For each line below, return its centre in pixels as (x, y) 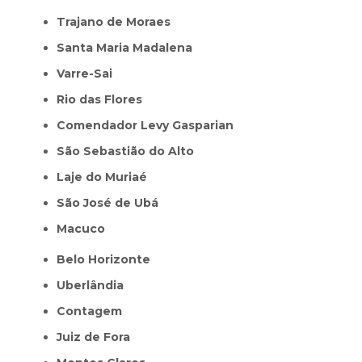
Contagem (94, 311)
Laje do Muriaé (105, 177)
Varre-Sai (88, 73)
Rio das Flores (103, 99)
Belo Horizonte (108, 259)
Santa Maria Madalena (128, 47)
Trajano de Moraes (118, 21)
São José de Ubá (112, 202)
